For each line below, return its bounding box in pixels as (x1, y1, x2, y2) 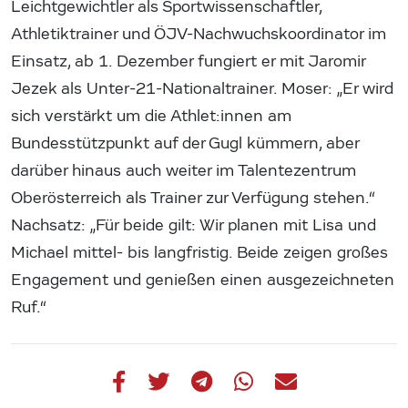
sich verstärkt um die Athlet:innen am (11, 107, 291, 127)
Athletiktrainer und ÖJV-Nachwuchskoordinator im (11, 25, 386, 45)
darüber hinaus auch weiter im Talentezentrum (11, 161, 356, 181)
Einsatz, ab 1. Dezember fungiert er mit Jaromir (11, 52, 365, 72)
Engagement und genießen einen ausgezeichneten (11, 270, 394, 291)
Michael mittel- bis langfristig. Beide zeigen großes (11, 243, 388, 263)
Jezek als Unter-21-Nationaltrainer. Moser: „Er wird (11, 79, 393, 99)
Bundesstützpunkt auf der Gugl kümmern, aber (11, 134, 359, 154)
